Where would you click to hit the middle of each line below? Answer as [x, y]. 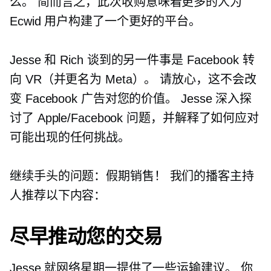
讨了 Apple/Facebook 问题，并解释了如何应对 [135, 118]
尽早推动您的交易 [86, 237]
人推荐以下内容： [58, 196]
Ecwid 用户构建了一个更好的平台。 [106, 21]
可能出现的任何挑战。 [70, 138]
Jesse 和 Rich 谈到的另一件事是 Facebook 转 [132, 60]
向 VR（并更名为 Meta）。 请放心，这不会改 [133, 80]
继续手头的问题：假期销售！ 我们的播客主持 [132, 176]
